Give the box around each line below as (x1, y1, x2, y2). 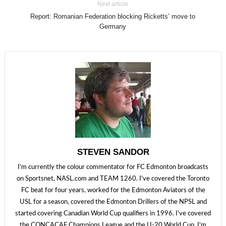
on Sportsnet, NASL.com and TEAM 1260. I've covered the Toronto (17, 176, 209, 182)
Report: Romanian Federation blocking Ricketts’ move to (30, 13, 196, 20)
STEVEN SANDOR (77, 147, 149, 157)
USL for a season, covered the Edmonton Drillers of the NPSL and (19, 199, 207, 205)
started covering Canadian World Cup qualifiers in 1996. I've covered (15, 210, 211, 217)
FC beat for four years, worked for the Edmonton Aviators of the (21, 187, 205, 194)
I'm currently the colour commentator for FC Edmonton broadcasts (18, 164, 208, 171)
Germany (99, 23, 127, 30)
